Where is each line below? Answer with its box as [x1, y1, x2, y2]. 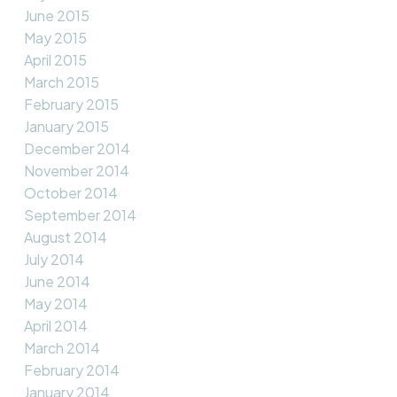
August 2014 [23, 227, 107, 246]
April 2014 [23, 315, 88, 335]
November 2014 [23, 160, 129, 180]
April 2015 [23, 50, 87, 69]
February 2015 [23, 94, 119, 113]
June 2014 [23, 271, 90, 291]
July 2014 [23, 249, 84, 269]
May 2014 [23, 293, 88, 313]
